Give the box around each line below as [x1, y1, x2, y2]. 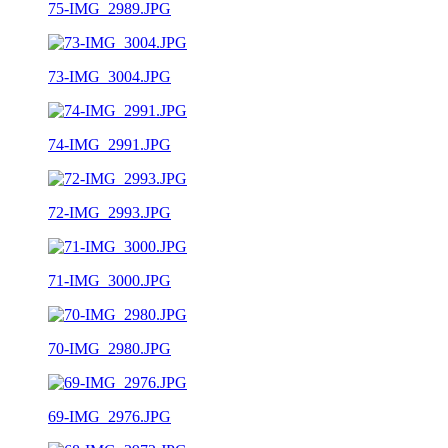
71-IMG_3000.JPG [48, 271, 171, 289]
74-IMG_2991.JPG [48, 135, 171, 153]
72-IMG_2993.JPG [48, 203, 171, 221]
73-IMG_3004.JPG [48, 67, 171, 85]
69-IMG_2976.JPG [48, 407, 171, 425]
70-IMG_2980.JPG [48, 339, 171, 357]
